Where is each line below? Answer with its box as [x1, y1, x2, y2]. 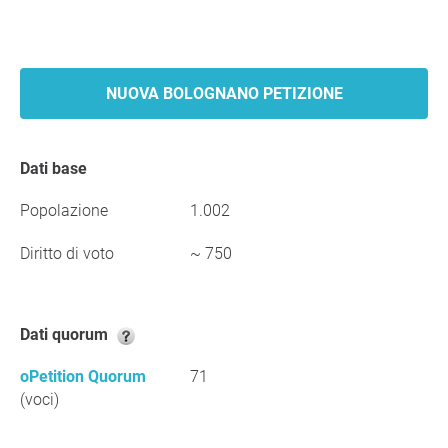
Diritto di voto [20, 244, 114, 263]
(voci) [20, 390, 59, 409]
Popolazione [20, 201, 108, 220]
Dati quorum [30, 325, 112, 344]
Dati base [30, 159, 87, 178]
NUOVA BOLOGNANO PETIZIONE [105, 84, 343, 103]
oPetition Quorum [20, 367, 146, 386]
